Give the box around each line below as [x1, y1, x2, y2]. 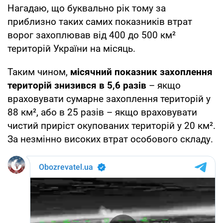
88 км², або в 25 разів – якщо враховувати [7, 106, 197, 118]
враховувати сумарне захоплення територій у [7, 93, 211, 105]
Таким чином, [7, 66, 70, 78]
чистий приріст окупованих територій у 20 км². [7, 119, 216, 131]
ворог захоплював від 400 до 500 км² [7, 29, 176, 41]
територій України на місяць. [7, 42, 135, 54]
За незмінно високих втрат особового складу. [7, 133, 213, 145]
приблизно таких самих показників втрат [7, 15, 192, 27]
